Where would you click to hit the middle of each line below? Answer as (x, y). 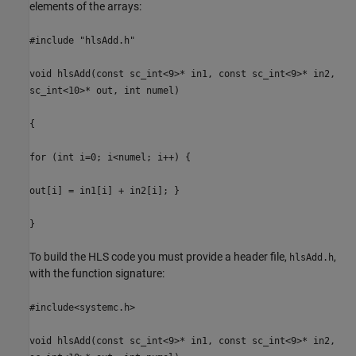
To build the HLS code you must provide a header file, (159, 257)
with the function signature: (97, 274)
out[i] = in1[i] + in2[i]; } (104, 191)
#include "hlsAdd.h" (82, 41)
